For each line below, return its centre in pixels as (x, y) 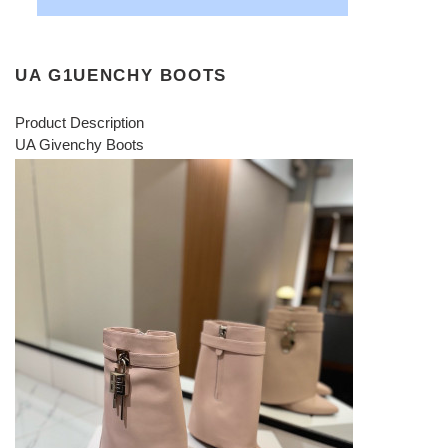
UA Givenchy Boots (79, 145)
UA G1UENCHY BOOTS (121, 74)
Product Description (79, 123)
